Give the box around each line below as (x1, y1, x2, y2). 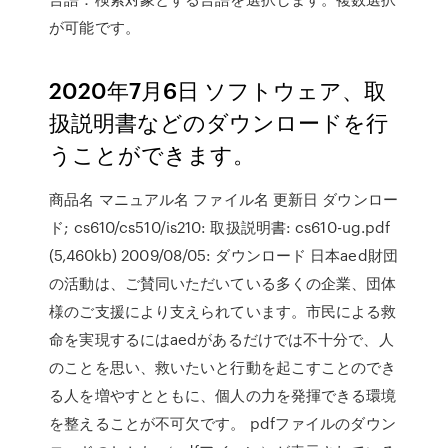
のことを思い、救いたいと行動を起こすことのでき (49, 356, 397, 378)
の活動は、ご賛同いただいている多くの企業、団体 (49, 272, 397, 294)
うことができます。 (49, 138, 256, 169)
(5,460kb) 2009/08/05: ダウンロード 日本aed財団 (49, 244, 398, 266)
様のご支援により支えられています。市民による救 (49, 300, 397, 322)
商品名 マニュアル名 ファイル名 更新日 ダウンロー (49, 188, 398, 210)
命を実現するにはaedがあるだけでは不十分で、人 (49, 328, 394, 350)
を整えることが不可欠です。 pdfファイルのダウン (49, 412, 396, 434)
